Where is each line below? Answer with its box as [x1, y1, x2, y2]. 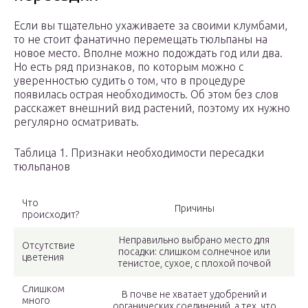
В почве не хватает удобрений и [122, 289, 267, 300]
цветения [22, 252, 64, 263]
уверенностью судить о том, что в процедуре [14, 74, 245, 87]
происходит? [22, 209, 79, 221]
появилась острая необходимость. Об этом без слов [14, 88, 278, 101]
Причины [174, 203, 214, 214]
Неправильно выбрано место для [119, 234, 269, 246]
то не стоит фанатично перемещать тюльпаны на [14, 33, 267, 46]
